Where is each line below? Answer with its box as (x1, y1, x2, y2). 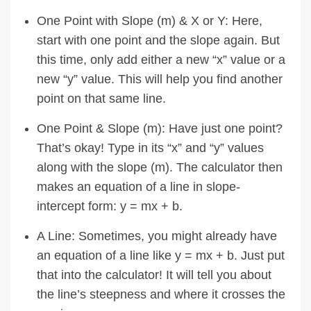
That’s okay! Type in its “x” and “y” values (37, 140, 264, 155)
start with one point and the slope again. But (37, 33, 280, 47)
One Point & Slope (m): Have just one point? (37, 121, 283, 135)
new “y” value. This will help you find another (37, 72, 283, 86)
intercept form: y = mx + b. (37, 199, 183, 213)
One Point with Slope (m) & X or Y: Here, (37, 13, 262, 28)
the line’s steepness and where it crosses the (37, 287, 285, 301)
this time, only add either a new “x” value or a (37, 52, 285, 67)
